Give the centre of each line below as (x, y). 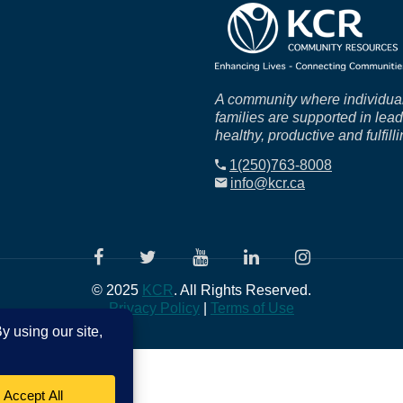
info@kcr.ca (268, 183)
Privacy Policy (154, 308)
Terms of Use (252, 308)
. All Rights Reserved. (242, 290)
